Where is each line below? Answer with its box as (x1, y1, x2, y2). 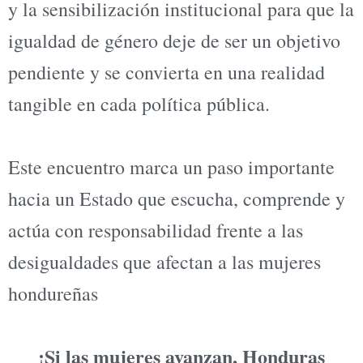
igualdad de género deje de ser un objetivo (8, 28, 340, 54)
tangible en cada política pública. (8, 91, 270, 117)
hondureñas (8, 280, 98, 306)
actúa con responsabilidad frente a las (8, 216, 303, 243)
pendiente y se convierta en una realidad (8, 59, 325, 86)
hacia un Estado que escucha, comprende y (8, 185, 345, 211)
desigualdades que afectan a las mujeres (8, 248, 321, 275)
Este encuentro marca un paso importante (8, 153, 335, 180)
